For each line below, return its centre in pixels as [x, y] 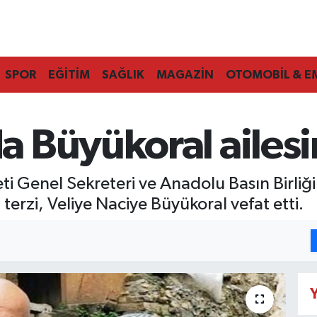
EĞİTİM [69, 75]
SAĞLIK [123, 75]
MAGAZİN [185, 75]
